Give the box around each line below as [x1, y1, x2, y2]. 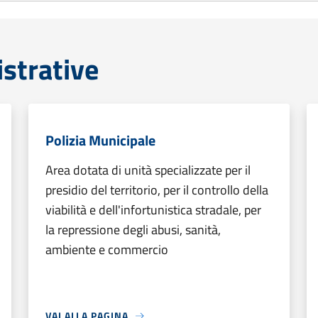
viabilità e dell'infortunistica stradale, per [45, 200, 261, 219]
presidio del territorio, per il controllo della [45, 180, 268, 199]
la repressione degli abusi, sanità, [45, 220, 221, 239]
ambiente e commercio [45, 240, 168, 259]
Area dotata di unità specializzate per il [45, 160, 251, 180]
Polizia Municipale [45, 129, 155, 151]
